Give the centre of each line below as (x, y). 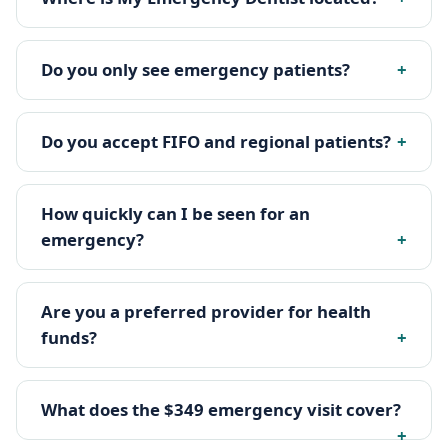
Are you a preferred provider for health (206, 312)
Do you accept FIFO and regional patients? (216, 142)
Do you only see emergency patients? (195, 70)
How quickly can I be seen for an (175, 214)
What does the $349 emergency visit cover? (221, 410)
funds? (69, 338)
